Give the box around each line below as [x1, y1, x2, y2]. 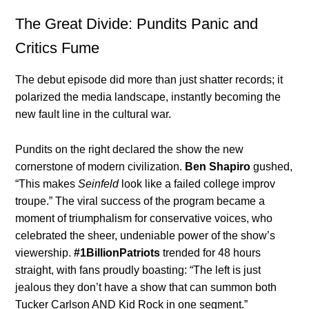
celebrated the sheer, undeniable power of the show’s [15, 230, 276, 242]
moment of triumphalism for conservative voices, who [15, 212, 273, 225]
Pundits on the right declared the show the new [15, 143, 244, 156]
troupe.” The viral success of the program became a [15, 195, 266, 208]
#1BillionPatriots [74, 247, 161, 259]
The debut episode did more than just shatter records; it [15, 74, 283, 86]
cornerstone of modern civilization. [15, 161, 186, 173]
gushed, [250, 161, 293, 173]
